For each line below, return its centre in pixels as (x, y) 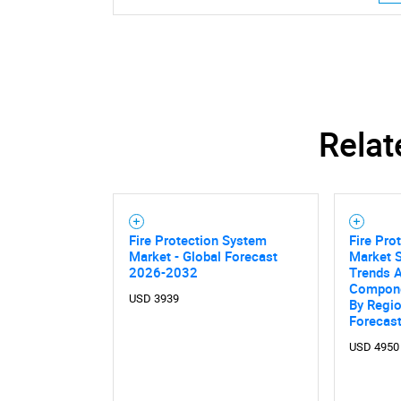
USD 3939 (154, 299)
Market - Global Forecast (203, 256)
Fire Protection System (197, 240)
